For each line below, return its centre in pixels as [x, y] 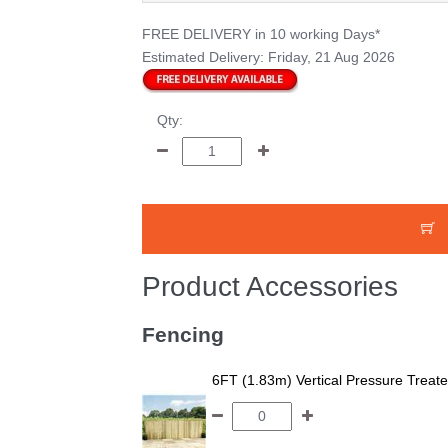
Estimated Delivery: [204, 57]
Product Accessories [269, 287]
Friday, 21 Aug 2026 [331, 57]
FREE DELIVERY [198, 34]
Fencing [182, 335]
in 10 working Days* [317, 34]
